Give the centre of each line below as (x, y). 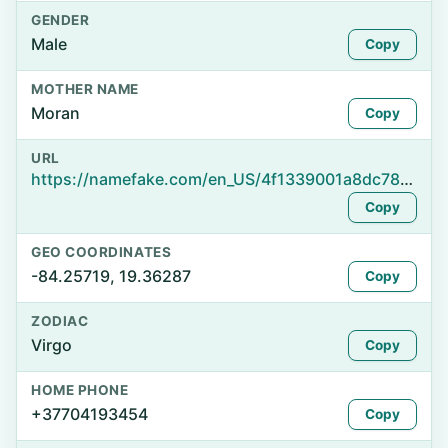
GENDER (60, 20)
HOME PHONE (80, 390)
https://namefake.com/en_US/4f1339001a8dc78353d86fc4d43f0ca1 (406, 179)
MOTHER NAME (85, 89)
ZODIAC (60, 321)
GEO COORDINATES (101, 252)
